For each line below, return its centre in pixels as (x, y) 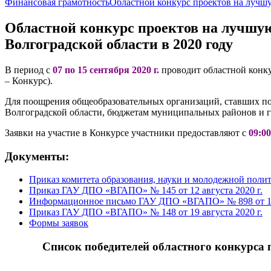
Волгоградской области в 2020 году (119, 44)
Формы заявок (59, 223)
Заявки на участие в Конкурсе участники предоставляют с (127, 132)
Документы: (37, 156)
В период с (29, 70)
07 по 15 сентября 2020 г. (106, 70)
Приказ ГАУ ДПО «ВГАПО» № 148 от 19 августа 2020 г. (146, 212)
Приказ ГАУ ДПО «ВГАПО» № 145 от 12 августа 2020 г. (146, 191)
